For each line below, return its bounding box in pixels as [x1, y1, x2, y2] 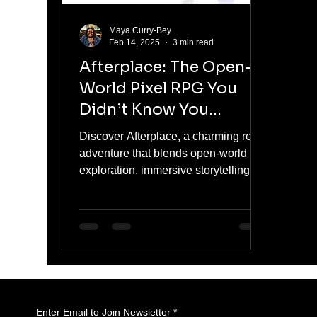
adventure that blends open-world [79, 147, 248, 159]
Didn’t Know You [79, 100, 209, 119]
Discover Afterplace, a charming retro [79, 130, 265, 142]
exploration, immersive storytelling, [79, 164, 253, 176]
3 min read [173, 37, 214, 47]
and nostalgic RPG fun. [79, 181, 196, 193]
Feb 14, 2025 [109, 37, 161, 47]
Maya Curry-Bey [109, 25, 172, 35]
